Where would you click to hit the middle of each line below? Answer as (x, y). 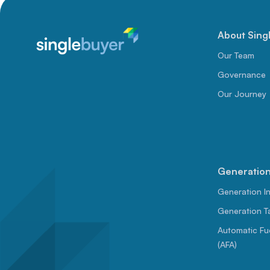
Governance (241, 75)
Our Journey (242, 94)
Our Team (236, 55)
